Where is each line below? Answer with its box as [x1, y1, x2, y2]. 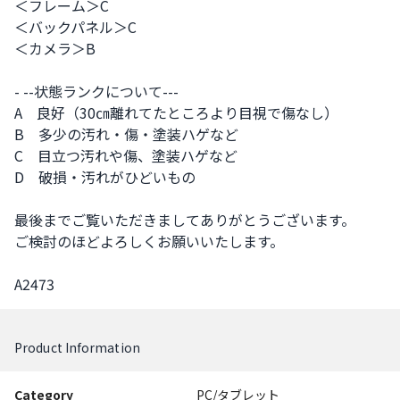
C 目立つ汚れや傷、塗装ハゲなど [14, 145, 237, 166]
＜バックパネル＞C [14, 16, 137, 37]
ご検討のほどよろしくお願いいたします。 [14, 230, 284, 252]
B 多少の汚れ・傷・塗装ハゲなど [14, 123, 238, 145]
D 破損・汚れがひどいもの [14, 166, 196, 187]
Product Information [14, 338, 140, 356]
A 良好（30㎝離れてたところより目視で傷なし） [14, 102, 338, 123]
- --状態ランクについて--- [14, 80, 179, 102]
